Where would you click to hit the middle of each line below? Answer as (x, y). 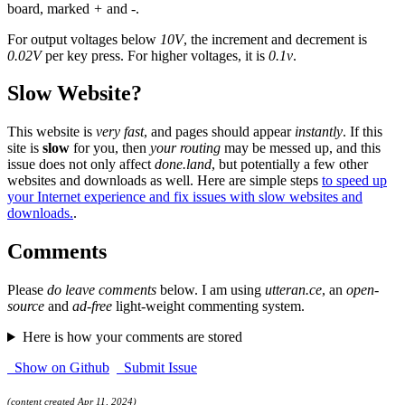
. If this (363, 132)
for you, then (110, 148)
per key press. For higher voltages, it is (155, 55)
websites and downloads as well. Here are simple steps (165, 181)
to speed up (354, 181)
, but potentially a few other (290, 165)
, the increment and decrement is (275, 39)
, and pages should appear (219, 132)
